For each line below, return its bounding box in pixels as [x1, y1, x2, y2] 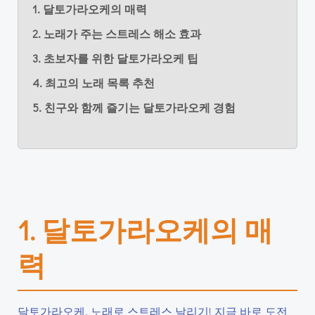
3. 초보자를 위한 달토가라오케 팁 [32, 51, 198, 65]
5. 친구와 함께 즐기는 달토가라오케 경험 [32, 100, 236, 115]
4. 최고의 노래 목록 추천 [32, 75, 155, 90]
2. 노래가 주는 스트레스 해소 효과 [32, 26, 201, 41]
